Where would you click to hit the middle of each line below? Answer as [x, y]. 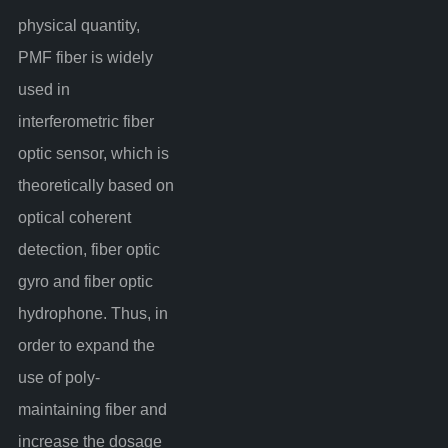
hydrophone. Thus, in [92, 313]
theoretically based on [95, 185]
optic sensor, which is [93, 153]
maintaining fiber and [92, 409]
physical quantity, [78, 25]
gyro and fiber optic [85, 281]
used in [43, 89]
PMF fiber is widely [85, 57]
